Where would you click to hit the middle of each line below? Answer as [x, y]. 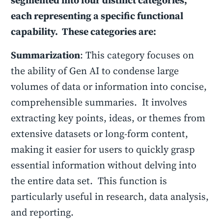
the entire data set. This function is [89, 181]
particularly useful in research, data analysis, [110, 196]
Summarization [46, 55]
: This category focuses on [137, 55]
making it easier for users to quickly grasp [103, 149]
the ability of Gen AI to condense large [95, 71]
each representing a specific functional [97, 16]
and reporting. [44, 212]
